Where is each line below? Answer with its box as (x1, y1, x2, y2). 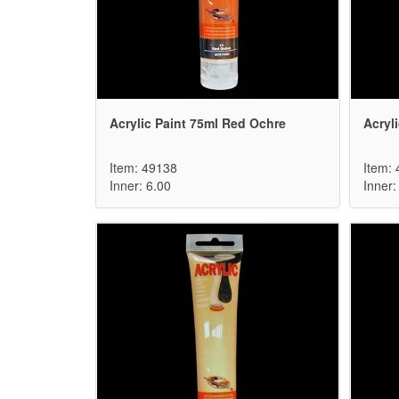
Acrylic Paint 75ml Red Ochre (110, 114, 286, 133)
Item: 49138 (110, 159, 177, 177)
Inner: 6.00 (110, 176, 171, 195)
